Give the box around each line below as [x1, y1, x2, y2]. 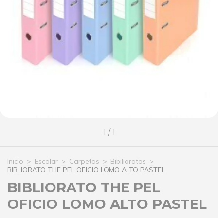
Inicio [7, 157, 23, 165]
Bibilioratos [110, 157, 146, 165]
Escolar [35, 157, 58, 165]
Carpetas [69, 157, 99, 165]
